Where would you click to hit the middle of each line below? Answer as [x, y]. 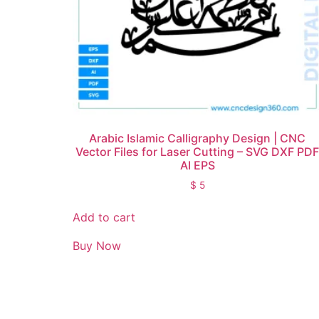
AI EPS [197, 166]
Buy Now [97, 246]
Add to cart [104, 218]
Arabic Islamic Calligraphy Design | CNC [198, 138]
